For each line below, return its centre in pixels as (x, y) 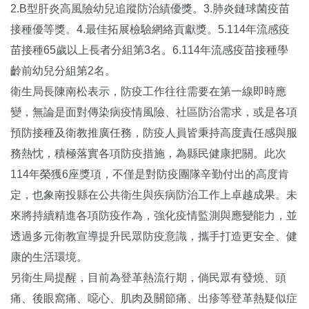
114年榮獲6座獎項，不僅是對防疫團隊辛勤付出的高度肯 (150, 175)
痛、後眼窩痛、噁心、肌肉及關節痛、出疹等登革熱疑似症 (154, 299)
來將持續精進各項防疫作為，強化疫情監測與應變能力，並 (154, 216)
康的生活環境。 (49, 257)
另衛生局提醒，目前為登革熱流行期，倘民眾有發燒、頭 (148, 278)
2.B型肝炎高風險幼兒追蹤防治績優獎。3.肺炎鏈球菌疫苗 (150, 9)
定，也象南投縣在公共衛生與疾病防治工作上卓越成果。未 (154, 195)
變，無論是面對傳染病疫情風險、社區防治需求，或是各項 (154, 112)
